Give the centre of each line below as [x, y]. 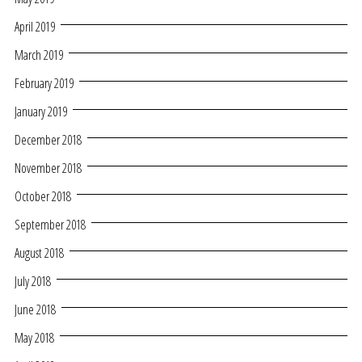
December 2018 [48, 140]
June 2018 [35, 310]
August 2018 [39, 253]
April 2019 [35, 27]
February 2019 [44, 84]
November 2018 [48, 168]
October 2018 [43, 197]
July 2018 [33, 282]
